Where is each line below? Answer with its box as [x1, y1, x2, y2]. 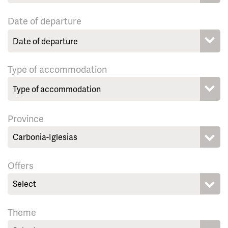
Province [8, 112, 44, 125]
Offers [8, 159, 34, 172]
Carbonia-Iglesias [13, 131, 77, 143]
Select [13, 178, 36, 190]
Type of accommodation [8, 63, 107, 76]
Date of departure [8, 14, 81, 27]
